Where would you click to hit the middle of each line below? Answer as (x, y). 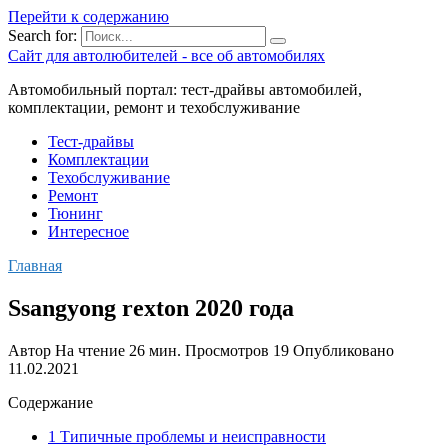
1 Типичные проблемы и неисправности (187, 436)
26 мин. (153, 350)
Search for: (42, 35)
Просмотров (227, 350)
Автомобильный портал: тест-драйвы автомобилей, (185, 89)
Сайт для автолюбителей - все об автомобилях (166, 55)
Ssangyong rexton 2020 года (151, 307)
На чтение (90, 350)
